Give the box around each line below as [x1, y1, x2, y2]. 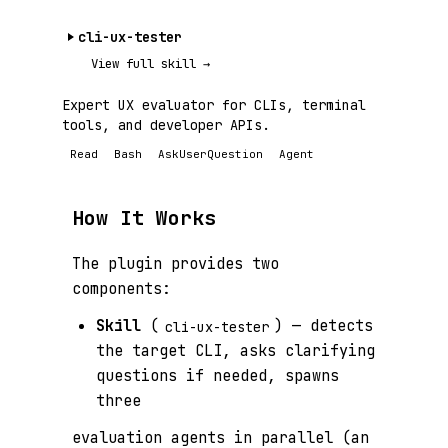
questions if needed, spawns [96, 365, 339, 387]
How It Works [72, 205, 216, 232]
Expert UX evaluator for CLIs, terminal [61, 96, 366, 115]
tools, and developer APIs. [61, 116, 270, 135]
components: [72, 278, 171, 300]
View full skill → [91, 54, 211, 72]
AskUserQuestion [157, 147, 263, 162]
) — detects [274, 315, 374, 337]
